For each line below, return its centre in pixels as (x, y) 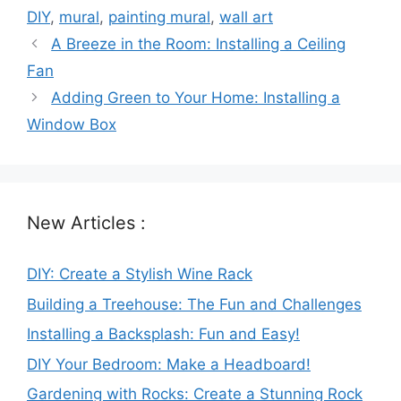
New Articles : (86, 223)
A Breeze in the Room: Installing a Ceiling (199, 44)
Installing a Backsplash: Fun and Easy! (163, 334)
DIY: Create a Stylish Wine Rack (140, 274)
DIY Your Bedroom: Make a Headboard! (169, 364)
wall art (246, 17)
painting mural (159, 17)
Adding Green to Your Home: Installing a (196, 98)
